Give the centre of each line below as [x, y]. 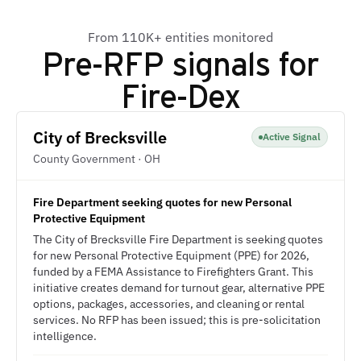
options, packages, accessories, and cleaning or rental [169, 304]
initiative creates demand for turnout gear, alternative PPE [179, 288]
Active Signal [292, 137]
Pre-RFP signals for [180, 62]
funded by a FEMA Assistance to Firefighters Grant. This [173, 272]
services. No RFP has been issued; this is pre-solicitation [177, 320]
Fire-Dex [180, 95]
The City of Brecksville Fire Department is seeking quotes [178, 239]
